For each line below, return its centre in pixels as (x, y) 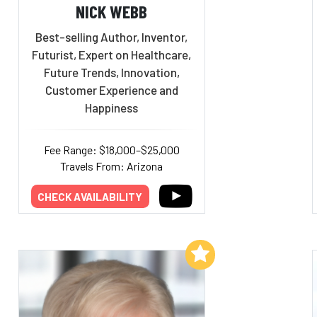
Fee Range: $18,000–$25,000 (111, 149)
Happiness (112, 107)
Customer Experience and (111, 90)
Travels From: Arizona (112, 166)
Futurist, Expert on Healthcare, (112, 54)
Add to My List (147, 253)
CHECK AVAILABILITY (90, 196)
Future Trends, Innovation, (111, 72)
